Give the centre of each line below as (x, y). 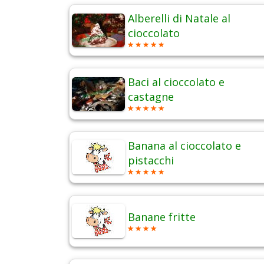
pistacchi (151, 161)
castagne (151, 97)
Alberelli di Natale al (179, 19)
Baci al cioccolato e (176, 82)
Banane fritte (162, 217)
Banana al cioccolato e (184, 146)
